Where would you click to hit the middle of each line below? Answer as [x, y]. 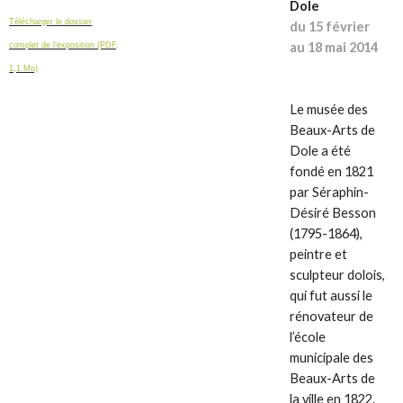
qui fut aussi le [331, 295]
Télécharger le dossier [51, 21]
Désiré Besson [333, 212]
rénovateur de [332, 316]
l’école [308, 336]
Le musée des [329, 109]
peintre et [319, 254]
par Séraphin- [330, 192]
